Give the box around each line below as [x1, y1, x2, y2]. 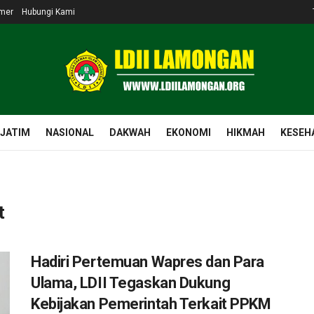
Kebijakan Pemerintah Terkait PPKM [31, 295, 271, 313]
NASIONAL [46, 127, 94, 138]
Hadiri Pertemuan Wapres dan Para [31, 253, 264, 271]
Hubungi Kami [22, 7, 75, 17]
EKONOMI [166, 127, 211, 138]
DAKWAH [109, 127, 151, 138]
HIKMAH [226, 127, 265, 138]
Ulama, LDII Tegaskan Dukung [31, 274, 231, 292]
